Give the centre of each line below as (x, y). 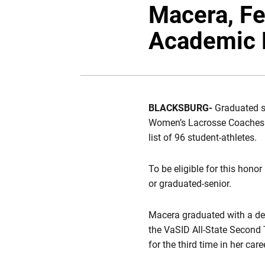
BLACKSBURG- (180, 108)
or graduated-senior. (190, 184)
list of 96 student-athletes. (203, 138)
